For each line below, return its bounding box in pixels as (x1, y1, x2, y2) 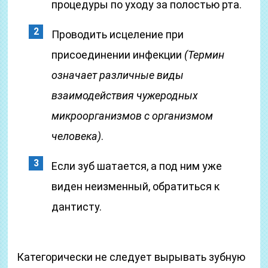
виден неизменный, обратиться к (51, 180, 220, 193)
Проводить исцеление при (51, 28, 184, 41)
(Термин (184, 48, 225, 61)
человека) (51, 130, 102, 142)
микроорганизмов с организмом (51, 109, 214, 122)
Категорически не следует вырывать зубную (17, 251, 246, 263)
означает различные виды (51, 69, 184, 81)
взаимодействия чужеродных (51, 89, 199, 102)
